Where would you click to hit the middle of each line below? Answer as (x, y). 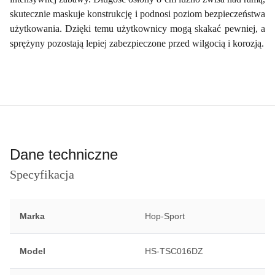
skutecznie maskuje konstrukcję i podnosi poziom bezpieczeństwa (137, 14)
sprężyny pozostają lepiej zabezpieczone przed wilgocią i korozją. (137, 44)
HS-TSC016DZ (174, 251)
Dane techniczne (64, 155)
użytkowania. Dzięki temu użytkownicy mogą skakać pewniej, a (137, 29)
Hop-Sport (165, 216)
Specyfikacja (42, 175)
